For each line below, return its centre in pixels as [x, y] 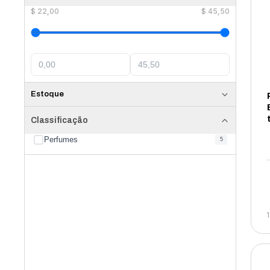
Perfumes [61, 140]
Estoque [48, 94]
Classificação [60, 120]
